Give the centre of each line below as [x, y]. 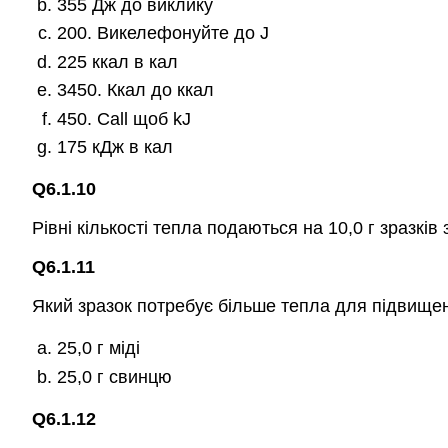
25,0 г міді [98, 348]
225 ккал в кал [117, 61]
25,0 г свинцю [114, 376]
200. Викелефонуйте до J [162, 33]
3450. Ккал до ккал [135, 90]
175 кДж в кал [114, 146]
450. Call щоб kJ [123, 118]
